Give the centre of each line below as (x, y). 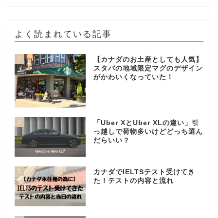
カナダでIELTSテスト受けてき (144, 172)
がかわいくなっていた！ (133, 77)
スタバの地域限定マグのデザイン (148, 69)
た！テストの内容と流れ (133, 181)
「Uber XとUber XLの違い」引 (146, 123)
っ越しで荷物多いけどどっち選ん (148, 131)
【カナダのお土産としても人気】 (148, 60)
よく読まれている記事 (63, 34)
